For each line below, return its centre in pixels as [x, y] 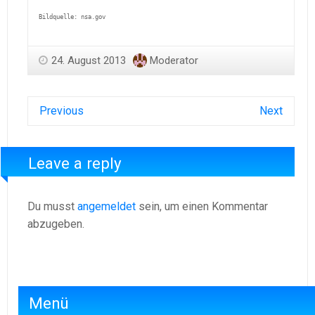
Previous [62, 110]
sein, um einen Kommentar [202, 206]
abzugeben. [56, 224]
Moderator [174, 60]
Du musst [52, 206]
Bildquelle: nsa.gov [72, 17]
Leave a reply [75, 163]
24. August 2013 [89, 60]
